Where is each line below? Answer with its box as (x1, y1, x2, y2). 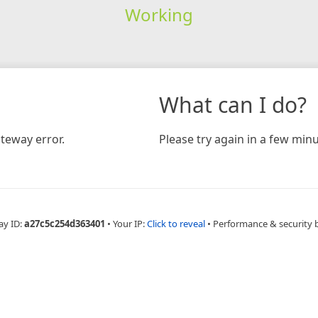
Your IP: (113, 216, 147, 230)
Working (124, 2, 193, 26)
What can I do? (159, 89, 307, 119)
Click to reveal (147, 216, 205, 230)
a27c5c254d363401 (24, 216, 105, 230)
